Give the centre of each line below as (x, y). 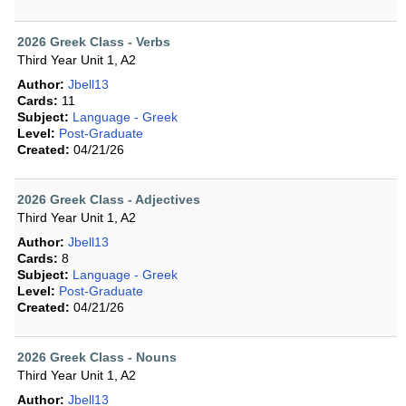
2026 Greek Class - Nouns (97, 358)
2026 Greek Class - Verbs (94, 42)
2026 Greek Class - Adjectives (109, 200)
